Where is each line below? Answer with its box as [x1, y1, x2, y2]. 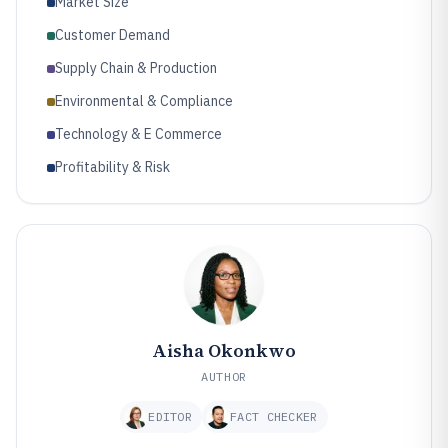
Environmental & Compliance [55, 91, 233, 110]
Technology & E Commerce [55, 124, 222, 143]
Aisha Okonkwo [152, 337, 296, 363]
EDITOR [148, 408, 193, 424]
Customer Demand [55, 25, 170, 44]
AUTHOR [201, 368, 247, 384]
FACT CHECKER [230, 408, 318, 424]
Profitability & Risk [55, 157, 170, 176]
